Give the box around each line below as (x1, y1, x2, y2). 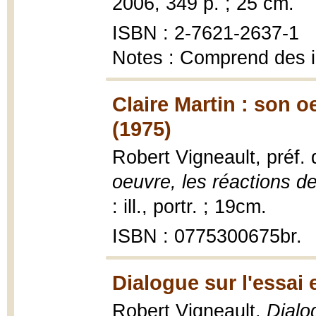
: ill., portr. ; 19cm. (112, 196, 267, 217)
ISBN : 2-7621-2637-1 (112, 23, 299, 44)
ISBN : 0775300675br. (112, 226, 302, 247)
